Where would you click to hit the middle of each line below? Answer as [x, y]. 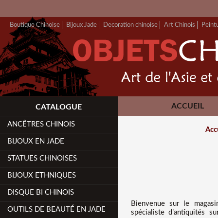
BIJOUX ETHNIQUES [42, 175]
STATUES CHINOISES [42, 158]
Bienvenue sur [157, 204]
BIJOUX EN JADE [36, 141]
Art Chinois [180, 25]
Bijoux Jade [82, 25]
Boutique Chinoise [35, 25]
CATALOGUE [59, 107]
